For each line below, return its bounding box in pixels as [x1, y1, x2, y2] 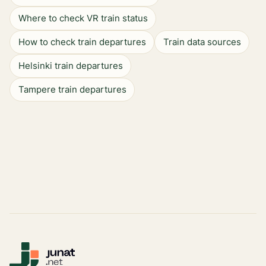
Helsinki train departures [18, 60, 123, 71]
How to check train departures [18, 36, 146, 47]
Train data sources [163, 36, 241, 47]
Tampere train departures [18, 84, 126, 95]
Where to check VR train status [18, 12, 148, 24]
